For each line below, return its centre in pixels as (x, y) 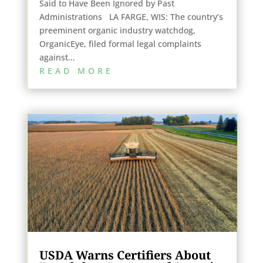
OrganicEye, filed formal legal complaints (120, 43)
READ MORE (76, 70)
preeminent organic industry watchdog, (117, 30)
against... (57, 57)
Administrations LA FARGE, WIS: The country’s (131, 16)
